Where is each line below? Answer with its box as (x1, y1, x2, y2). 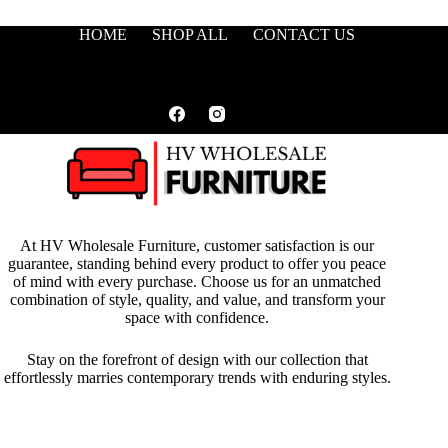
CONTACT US (253, 25, 356, 43)
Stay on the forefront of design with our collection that (26, 350, 368, 368)
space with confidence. (125, 308, 270, 326)
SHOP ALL (152, 25, 229, 43)
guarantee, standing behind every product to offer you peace (8, 254, 387, 272)
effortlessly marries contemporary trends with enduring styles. (3, 368, 391, 386)
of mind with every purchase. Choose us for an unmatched (13, 272, 382, 290)
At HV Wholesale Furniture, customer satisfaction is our (20, 236, 375, 254)
